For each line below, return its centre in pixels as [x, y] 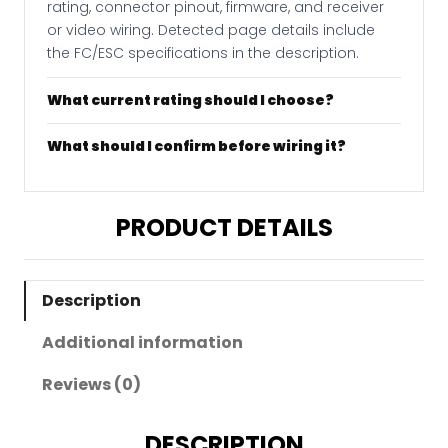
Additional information [142, 343]
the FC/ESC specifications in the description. [203, 53]
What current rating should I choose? [190, 100]
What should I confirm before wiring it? [196, 146]
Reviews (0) [91, 385]
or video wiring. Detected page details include [211, 30]
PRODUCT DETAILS [224, 228]
